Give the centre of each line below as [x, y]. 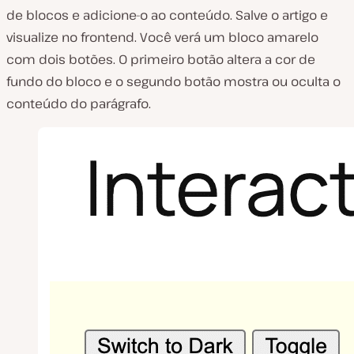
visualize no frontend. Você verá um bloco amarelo [162, 37]
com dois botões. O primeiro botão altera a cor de [161, 59]
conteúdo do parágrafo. [79, 103]
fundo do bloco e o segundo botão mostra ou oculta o [173, 81]
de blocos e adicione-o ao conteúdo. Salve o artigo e [167, 15]
